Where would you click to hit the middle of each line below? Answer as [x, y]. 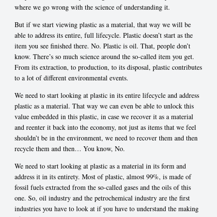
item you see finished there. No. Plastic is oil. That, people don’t [102, 46]
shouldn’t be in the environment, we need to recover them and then [106, 138]
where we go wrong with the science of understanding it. [92, 7]
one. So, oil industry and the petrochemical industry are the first [102, 198]
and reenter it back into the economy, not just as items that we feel [105, 127]
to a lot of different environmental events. [71, 77]
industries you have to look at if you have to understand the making [107, 208]
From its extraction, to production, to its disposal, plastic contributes [108, 67]
